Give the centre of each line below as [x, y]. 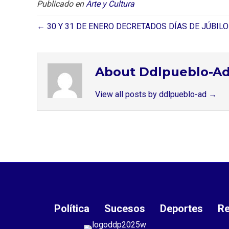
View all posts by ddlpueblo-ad [152, 94]
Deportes [181, 208]
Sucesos [125, 208]
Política [72, 208]
